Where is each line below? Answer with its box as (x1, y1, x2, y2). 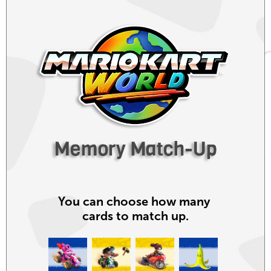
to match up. (116, 209, 189, 223)
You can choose (58, 194, 151, 208)
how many (151, 194, 213, 208)
